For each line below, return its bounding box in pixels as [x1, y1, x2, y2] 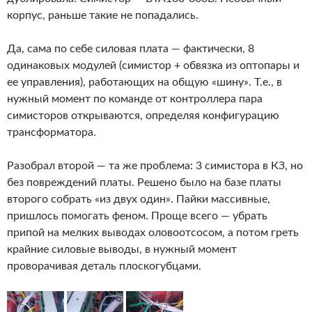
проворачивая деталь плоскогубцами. [7, 260, 201, 272]
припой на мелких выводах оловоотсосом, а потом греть [7, 227, 299, 238]
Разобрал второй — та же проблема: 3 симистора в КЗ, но [7, 160, 303, 171]
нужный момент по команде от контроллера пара [7, 93, 263, 104]
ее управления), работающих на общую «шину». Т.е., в [7, 77, 282, 88]
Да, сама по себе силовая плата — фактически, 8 [7, 43, 254, 54]
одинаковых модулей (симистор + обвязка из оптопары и [7, 60, 299, 71]
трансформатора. [7, 127, 96, 138]
